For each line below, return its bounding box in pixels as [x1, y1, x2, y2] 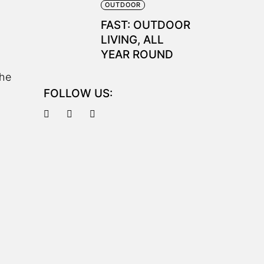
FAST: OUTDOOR [100, 18, 190, 32]
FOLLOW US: [43, 87, 113, 100]
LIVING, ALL [100, 33, 164, 47]
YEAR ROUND [100, 48, 173, 61]
